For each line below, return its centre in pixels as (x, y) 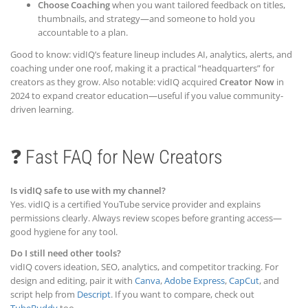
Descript (94, 294)
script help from (44, 294)
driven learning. (42, 109)
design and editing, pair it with (73, 280)
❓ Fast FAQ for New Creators (117, 157)
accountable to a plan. (83, 33)
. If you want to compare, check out (183, 294)
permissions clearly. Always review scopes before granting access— (146, 218)
